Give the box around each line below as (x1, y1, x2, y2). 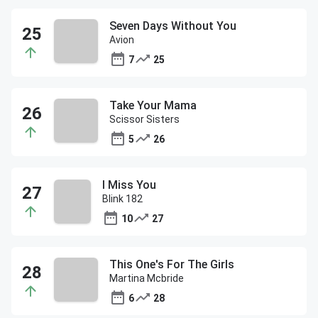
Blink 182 (102, 193, 143, 204)
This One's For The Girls (109, 258, 234, 271)
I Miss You (102, 178, 157, 192)
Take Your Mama (109, 99, 197, 112)
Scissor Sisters (109, 114, 180, 125)
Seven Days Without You (109, 19, 236, 33)
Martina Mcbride (109, 273, 184, 284)
